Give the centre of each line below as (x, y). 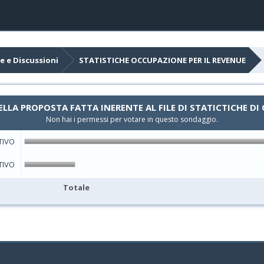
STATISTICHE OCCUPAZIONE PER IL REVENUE (162, 60)
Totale (76, 187)
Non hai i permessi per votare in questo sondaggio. (132, 119)
